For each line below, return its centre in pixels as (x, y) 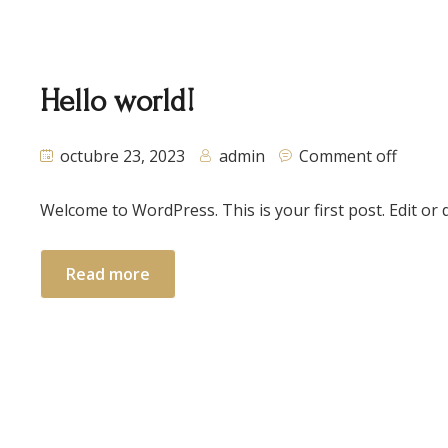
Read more (108, 274)
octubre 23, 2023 (120, 156)
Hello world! (117, 101)
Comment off (348, 156)
